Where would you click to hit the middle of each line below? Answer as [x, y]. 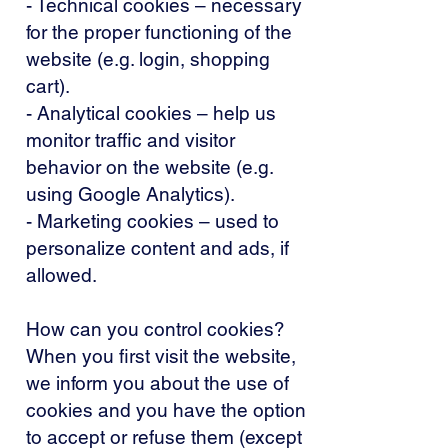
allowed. [61, 275]
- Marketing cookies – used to [152, 221]
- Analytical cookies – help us [151, 113]
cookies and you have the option [166, 410]
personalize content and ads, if [157, 248]
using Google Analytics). [130, 194]
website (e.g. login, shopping [148, 59]
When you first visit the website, [161, 356]
